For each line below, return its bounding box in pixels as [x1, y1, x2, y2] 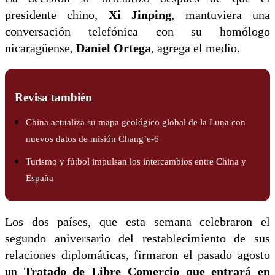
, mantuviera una [171, 9, 271, 22]
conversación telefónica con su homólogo [5, 25, 270, 39]
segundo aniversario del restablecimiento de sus [5, 232, 270, 246]
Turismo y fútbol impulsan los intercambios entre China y [26, 156, 246, 167]
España [26, 172, 53, 184]
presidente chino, [5, 9, 109, 22]
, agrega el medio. [151, 42, 240, 55]
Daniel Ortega [76, 42, 151, 55]
